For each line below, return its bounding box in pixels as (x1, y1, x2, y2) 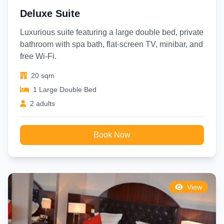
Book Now (93, 130, 130, 139)
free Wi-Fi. (20, 52, 56, 60)
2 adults (30, 99, 55, 107)
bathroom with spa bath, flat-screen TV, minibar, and (20, 40, 203, 48)
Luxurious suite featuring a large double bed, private (20, 28, 203, 36)
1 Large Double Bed (33, 85, 96, 93)
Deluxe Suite (20, 8, 80, 19)
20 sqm (31, 71, 54, 79)
